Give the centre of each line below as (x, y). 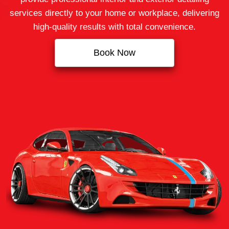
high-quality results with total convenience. (114, 27)
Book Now (114, 53)
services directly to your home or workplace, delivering (114, 13)
